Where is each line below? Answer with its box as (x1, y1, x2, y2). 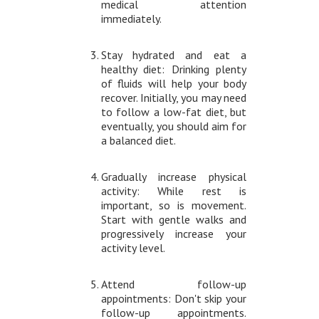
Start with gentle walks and (100, 212, 247, 227)
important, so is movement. (100, 198, 247, 213)
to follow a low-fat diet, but (100, 105, 247, 120)
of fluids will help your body (100, 76, 247, 91)
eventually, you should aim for (100, 119, 247, 134)
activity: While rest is (100, 184, 247, 199)
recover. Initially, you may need (100, 90, 247, 105)
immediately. (100, 11, 162, 26)
